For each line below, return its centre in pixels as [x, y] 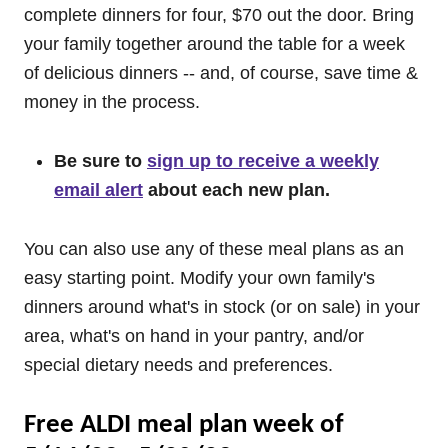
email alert [98, 190]
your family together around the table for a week [214, 44]
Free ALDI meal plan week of [184, 425]
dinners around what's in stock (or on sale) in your [222, 307]
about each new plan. [236, 190]
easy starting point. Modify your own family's [199, 278]
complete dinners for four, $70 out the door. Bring [219, 15]
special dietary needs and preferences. [178, 365]
